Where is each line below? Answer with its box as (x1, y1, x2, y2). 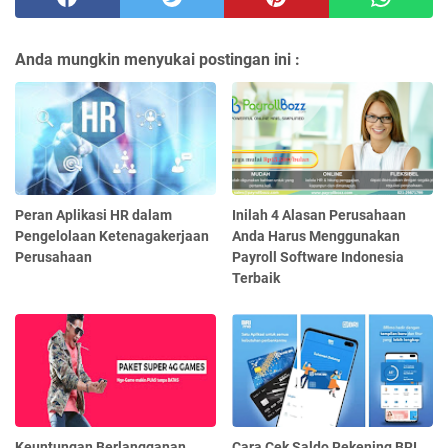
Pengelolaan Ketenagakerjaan (15, 227, 209, 244)
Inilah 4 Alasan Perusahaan (232, 206, 407, 223)
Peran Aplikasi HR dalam (15, 206, 172, 223)
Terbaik (232, 269, 281, 286)
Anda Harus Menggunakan (232, 227, 401, 244)
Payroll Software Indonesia (232, 248, 405, 265)
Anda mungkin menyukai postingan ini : (15, 49, 300, 69)
